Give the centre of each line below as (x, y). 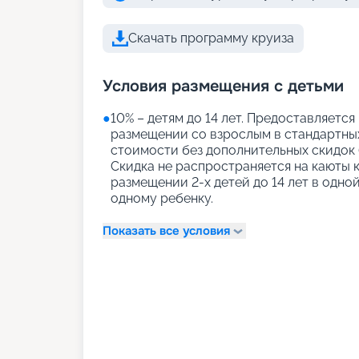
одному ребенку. (162, 198)
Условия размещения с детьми (223, 86)
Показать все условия (166, 230)
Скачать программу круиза (211, 38)
